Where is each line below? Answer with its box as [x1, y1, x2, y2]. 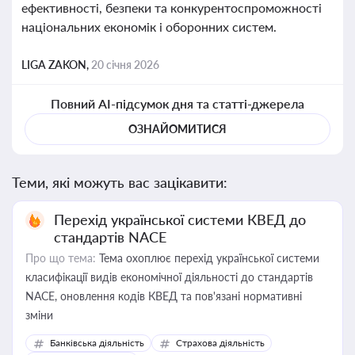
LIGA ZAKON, [21, 58, 91, 71]
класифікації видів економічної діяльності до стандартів [25, 270, 313, 284]
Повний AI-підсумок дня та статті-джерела [50, 96, 305, 111]
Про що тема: [25, 251, 96, 265]
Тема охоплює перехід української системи [96, 251, 319, 265]
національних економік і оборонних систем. [21, 19, 277, 34]
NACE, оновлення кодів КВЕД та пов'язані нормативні [25, 289, 302, 303]
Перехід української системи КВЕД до [54, 211, 306, 228]
